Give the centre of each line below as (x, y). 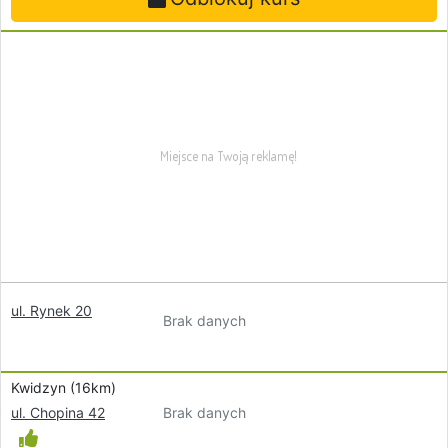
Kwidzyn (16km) (63, 387)
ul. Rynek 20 (51, 310)
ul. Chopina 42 (58, 412)
